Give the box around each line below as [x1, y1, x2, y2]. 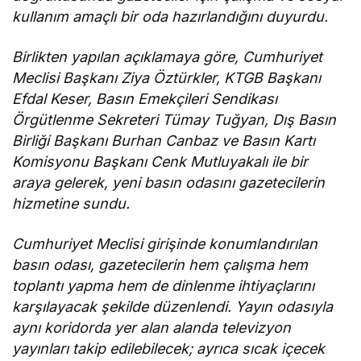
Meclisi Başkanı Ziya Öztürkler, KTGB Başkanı [12, 68, 322, 86]
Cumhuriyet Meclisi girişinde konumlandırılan [12, 234, 318, 252]
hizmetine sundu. [12, 194, 131, 212]
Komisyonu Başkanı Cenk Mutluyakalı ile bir [12, 152, 309, 170]
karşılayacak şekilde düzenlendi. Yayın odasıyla [12, 297, 334, 315]
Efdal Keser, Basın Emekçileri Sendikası [12, 89, 278, 107]
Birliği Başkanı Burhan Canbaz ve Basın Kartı [12, 131, 316, 149]
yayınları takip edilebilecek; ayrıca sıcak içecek [12, 339, 326, 357]
